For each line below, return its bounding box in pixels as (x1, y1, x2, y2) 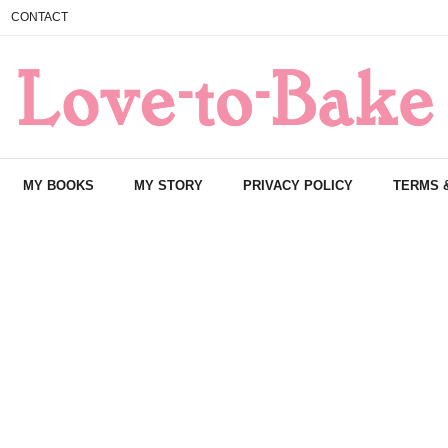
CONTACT (11, 10, 68, 24)
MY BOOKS (23, 178, 94, 193)
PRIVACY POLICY (243, 178, 353, 193)
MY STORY (134, 178, 203, 193)
